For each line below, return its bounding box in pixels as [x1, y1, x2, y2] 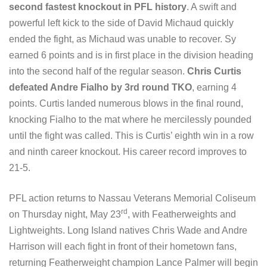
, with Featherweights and [128, 209, 236, 220]
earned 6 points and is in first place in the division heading [9, 50, 253, 61]
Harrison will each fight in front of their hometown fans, [9, 241, 237, 252]
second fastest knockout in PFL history [9, 2, 187, 13]
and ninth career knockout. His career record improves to [9, 147, 247, 157]
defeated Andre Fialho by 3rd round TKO [9, 82, 192, 93]
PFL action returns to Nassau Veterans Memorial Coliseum [9, 193, 256, 204]
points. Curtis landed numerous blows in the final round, [9, 98, 243, 109]
